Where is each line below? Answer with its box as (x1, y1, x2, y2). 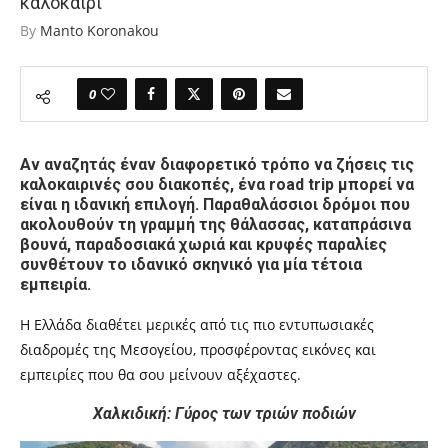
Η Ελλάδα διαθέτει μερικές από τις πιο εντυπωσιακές (20, 315, 374, 335)
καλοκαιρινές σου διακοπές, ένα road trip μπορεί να (20, 175, 414, 195)
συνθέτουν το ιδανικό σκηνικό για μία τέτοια (20, 255, 362, 275)
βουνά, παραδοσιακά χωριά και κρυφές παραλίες (20, 235, 387, 255)
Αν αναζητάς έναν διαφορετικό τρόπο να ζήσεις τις (20, 155, 414, 175)
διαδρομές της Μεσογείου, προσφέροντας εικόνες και (20, 340, 376, 360)
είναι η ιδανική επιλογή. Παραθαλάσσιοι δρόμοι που (20, 195, 410, 215)
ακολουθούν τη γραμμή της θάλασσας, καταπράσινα (20, 215, 411, 235)
